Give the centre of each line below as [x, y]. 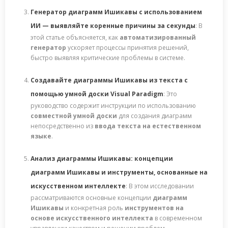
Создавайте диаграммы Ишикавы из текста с [109, 80]
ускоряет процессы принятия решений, [127, 47]
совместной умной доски [74, 116]
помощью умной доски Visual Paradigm [97, 94]
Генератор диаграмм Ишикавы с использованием [116, 12]
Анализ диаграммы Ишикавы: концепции [102, 158]
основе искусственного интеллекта [92, 218]
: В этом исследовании [160, 186]
